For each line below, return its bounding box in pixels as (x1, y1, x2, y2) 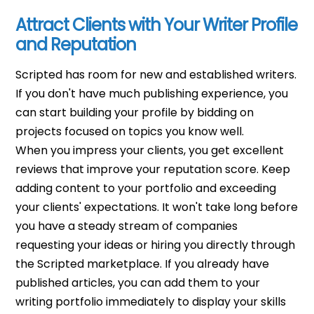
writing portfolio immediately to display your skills (15, 293, 287, 310)
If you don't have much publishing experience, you (15, 85, 289, 102)
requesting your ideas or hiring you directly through (15, 236, 296, 253)
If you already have (165, 255, 270, 272)
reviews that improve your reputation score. (15, 161, 262, 177)
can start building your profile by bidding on (15, 104, 254, 121)
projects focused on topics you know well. (15, 123, 245, 139)
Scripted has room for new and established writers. (15, 66, 297, 83)
